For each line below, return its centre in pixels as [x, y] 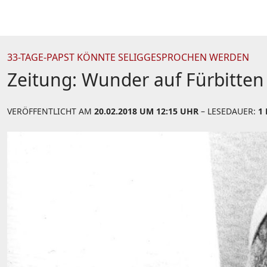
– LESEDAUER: [228, 111]
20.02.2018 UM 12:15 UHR [146, 111]
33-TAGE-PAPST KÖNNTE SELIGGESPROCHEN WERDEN [128, 57]
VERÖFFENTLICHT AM [51, 111]
